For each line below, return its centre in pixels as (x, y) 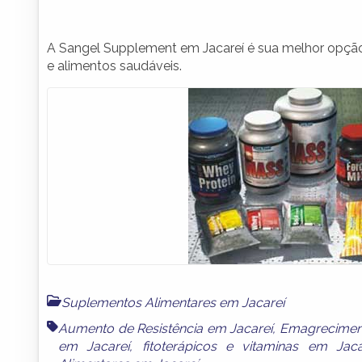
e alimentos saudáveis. (114, 65)
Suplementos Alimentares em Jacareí (173, 302)
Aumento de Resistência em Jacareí (166, 328)
